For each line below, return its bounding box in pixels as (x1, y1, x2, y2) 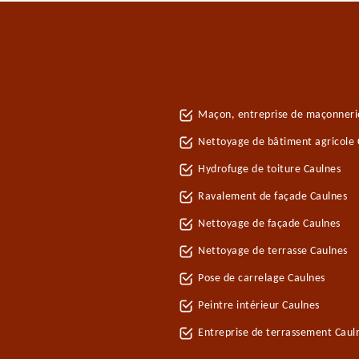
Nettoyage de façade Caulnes (198, 218, 341, 230)
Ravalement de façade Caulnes (198, 191, 347, 203)
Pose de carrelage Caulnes (198, 272, 325, 284)
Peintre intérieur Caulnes (198, 300, 320, 312)
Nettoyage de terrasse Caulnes (198, 245, 348, 257)
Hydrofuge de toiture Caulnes (198, 163, 341, 175)
